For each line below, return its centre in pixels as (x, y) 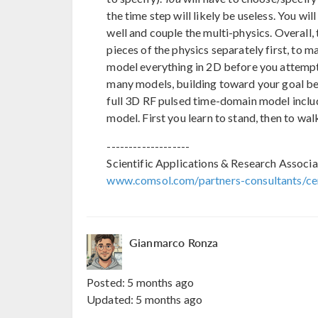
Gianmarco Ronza (174, 242)
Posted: (107, 282)
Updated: (111, 299)
